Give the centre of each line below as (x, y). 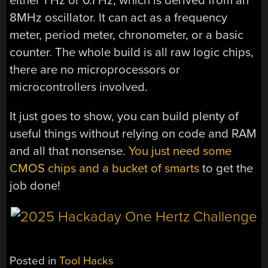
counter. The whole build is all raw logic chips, (132, 52)
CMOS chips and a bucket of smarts (105, 169)
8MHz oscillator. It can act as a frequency (119, 17)
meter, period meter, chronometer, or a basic (127, 35)
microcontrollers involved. (79, 87)
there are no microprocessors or (95, 69)
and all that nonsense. (69, 151)
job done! (35, 186)
